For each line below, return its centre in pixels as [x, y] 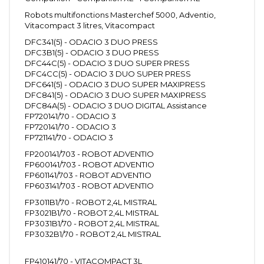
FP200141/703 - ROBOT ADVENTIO [89, 154]
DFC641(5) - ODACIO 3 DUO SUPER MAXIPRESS [115, 84]
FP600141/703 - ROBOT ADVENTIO [90, 164]
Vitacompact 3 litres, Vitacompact [90, 25]
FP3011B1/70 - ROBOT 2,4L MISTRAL [91, 202]
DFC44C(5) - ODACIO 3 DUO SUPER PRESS [107, 63]
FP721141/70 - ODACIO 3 [69, 137]
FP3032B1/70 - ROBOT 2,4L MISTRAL [93, 234]
